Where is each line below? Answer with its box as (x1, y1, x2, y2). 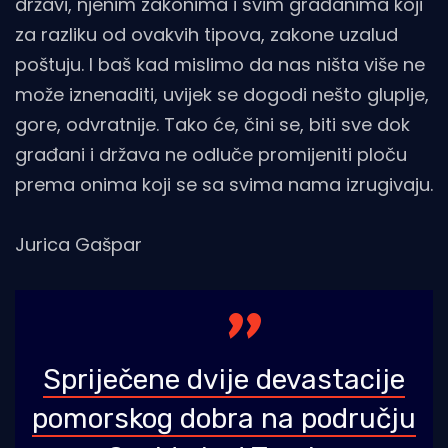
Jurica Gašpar (15, 232, 142, 258)
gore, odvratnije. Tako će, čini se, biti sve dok (15, 112, 410, 138)
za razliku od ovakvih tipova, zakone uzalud (15, 22, 398, 48)
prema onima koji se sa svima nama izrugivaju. (15, 172, 433, 198)
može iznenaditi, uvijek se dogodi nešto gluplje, (15, 82, 429, 108)
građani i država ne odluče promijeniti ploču (15, 142, 407, 168)
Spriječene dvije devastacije (43, 363, 405, 397)
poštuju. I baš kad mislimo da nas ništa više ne (15, 52, 425, 78)
